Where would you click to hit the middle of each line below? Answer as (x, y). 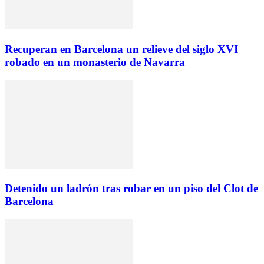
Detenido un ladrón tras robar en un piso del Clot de (131, 188)
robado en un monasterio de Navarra (95, 62)
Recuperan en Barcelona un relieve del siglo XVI (121, 49)
